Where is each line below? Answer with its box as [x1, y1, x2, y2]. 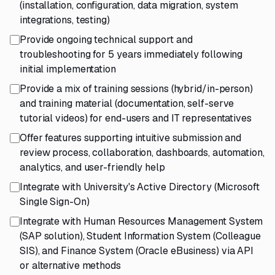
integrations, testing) [20, 14, 110, 26]
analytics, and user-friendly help [20, 161, 165, 174]
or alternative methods [20, 259, 121, 272]
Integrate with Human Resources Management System [20, 215, 263, 228]
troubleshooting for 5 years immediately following [20, 48, 243, 61]
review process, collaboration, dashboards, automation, [20, 146, 265, 159]
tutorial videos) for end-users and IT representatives [20, 112, 252, 125]
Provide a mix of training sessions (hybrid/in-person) [20, 82, 253, 95]
